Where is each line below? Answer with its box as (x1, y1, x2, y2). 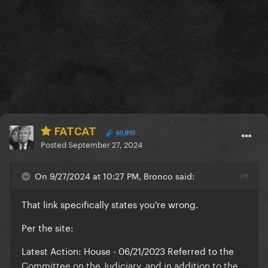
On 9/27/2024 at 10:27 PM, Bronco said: (35, 169, 194, 182)
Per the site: (22, 220, 74, 234)
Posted (41, 138, 68, 150)
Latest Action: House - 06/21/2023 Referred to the (22, 243, 234, 258)
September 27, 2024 (68, 138, 142, 150)
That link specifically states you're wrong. (22, 196, 198, 211)
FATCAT (51, 124, 96, 139)
